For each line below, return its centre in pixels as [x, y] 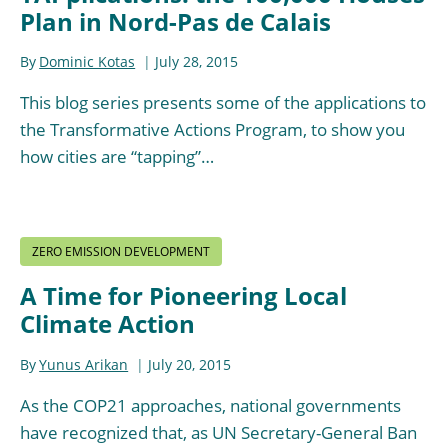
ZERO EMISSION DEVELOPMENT [121, 252]
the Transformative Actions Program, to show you [212, 130]
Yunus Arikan [84, 364]
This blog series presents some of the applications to [223, 103]
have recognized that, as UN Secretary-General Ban [218, 432]
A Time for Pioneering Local [183, 296]
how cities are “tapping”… [117, 157]
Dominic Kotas [87, 62]
